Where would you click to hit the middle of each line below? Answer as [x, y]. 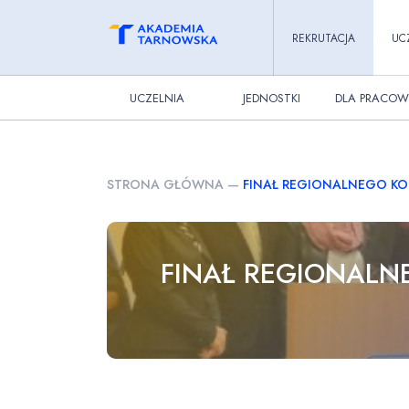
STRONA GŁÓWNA [165, 184]
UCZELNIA [157, 98]
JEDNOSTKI [271, 98]
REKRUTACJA [323, 38]
